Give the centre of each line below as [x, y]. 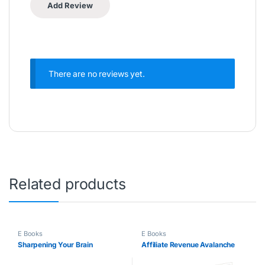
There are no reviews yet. [97, 73]
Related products [67, 184]
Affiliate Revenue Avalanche [188, 245]
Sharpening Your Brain [55, 245]
